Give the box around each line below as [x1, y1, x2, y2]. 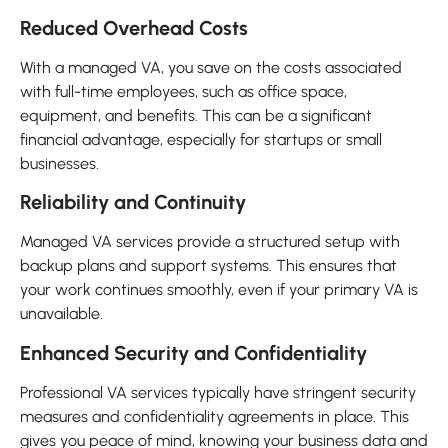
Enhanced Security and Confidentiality [20, 340, 367, 365]
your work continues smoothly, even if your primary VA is [20, 280, 418, 300]
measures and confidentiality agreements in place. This [20, 406, 409, 426]
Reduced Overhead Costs [20, 15, 248, 40]
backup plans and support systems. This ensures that [20, 256, 397, 276]
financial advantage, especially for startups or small [20, 129, 382, 149]
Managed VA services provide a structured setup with [20, 232, 400, 252]
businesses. [20, 153, 99, 173]
